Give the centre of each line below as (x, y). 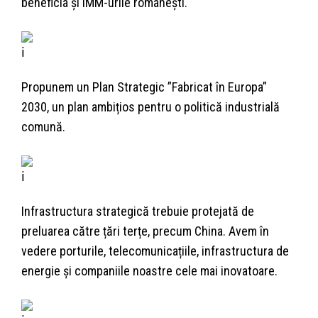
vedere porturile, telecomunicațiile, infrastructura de (155, 251)
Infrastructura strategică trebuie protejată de (138, 212)
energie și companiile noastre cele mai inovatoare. (149, 271)
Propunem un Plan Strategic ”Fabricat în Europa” (144, 87)
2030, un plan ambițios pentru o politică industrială (150, 107)
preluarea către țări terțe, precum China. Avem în (145, 231)
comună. (43, 127)
